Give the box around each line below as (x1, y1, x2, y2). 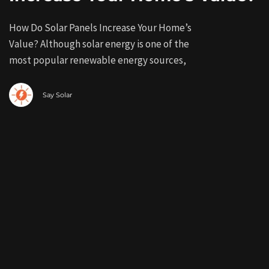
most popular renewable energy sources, (9, 53, 186, 67)
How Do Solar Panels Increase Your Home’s (9, 21, 192, 35)
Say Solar (43, 90, 72, 99)
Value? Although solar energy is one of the (9, 37, 189, 51)
